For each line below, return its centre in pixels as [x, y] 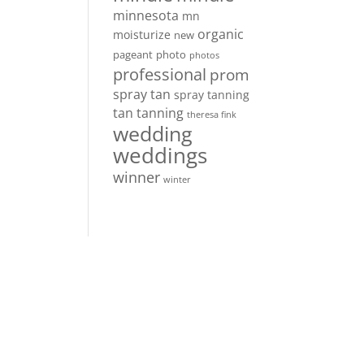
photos [205, 55]
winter [178, 180]
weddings [160, 156]
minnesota [146, 15]
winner [137, 177]
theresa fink [212, 115]
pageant [133, 54]
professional [160, 74]
